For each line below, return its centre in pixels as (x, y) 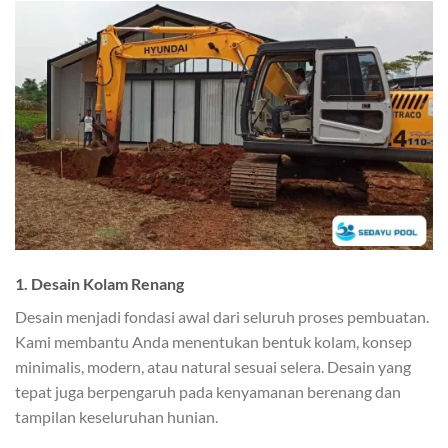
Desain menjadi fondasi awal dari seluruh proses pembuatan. (222, 316)
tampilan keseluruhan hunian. (116, 416)
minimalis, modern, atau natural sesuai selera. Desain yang (213, 366)
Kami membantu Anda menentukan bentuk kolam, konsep (213, 341)
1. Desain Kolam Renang (99, 283)
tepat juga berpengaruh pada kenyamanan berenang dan (208, 391)
